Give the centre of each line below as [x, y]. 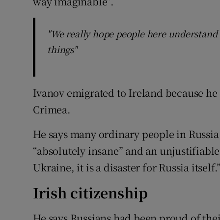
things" [62, 49]
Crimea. [52, 110]
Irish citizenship [91, 193]
